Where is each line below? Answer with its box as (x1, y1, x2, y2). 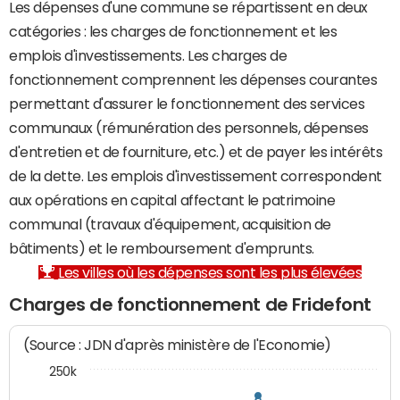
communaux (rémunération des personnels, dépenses (9, 121, 369, 135)
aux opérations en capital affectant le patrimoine (9, 193, 336, 207)
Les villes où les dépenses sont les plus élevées (58, 265, 362, 279)
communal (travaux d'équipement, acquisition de (9, 217, 331, 231)
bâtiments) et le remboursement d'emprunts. (9, 241, 314, 255)
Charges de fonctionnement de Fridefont (9, 296, 371, 313)
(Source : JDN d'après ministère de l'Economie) (23, 337, 332, 354)
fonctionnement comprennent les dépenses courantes (9, 72, 378, 87)
